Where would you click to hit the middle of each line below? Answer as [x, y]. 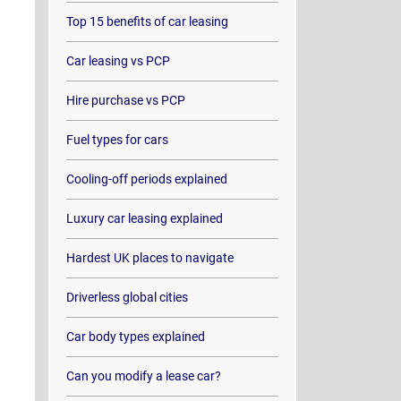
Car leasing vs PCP [118, 61]
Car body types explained [135, 337]
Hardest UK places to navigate [149, 258]
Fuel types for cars [117, 140]
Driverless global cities [127, 297]
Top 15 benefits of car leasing [147, 21]
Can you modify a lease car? [143, 376]
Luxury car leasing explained [144, 218]
